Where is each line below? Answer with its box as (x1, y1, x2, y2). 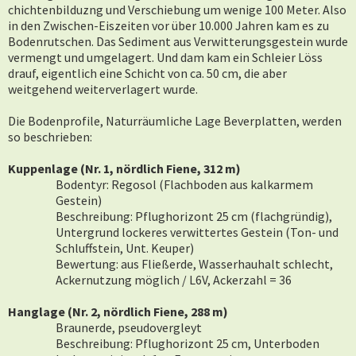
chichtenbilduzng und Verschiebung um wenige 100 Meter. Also (8, 2, 346, 17)
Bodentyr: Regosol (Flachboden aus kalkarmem (56, 176, 313, 192)
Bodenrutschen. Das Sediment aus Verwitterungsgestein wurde (8, 33, 348, 49)
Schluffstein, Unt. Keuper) (56, 240, 194, 256)
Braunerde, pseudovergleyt (56, 319, 202, 335)
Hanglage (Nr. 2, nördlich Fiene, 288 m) (8, 304, 228, 319)
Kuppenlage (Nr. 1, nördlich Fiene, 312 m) (8, 161, 241, 176)
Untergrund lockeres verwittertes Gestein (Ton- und (56, 224, 339, 240)
